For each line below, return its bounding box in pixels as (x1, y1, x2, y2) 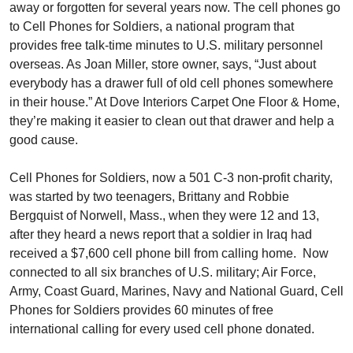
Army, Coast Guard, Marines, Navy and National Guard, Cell (9, 284, 344, 298)
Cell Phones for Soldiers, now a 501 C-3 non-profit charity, (9, 171, 333, 184)
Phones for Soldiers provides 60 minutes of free (9, 303, 273, 317)
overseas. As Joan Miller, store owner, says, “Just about (9, 58, 316, 71)
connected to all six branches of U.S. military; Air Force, (9, 266, 316, 279)
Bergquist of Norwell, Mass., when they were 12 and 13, (9, 209, 319, 222)
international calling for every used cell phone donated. (9, 322, 314, 336)
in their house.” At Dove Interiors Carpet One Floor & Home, (9, 95, 340, 109)
